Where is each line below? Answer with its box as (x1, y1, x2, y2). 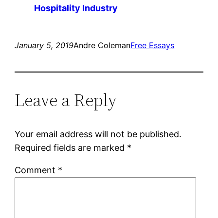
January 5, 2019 (15, 40, 74, 51)
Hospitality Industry (34, 3, 118, 14)
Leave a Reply (15, 88, 117, 112)
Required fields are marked (15, 143, 127, 153)
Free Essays (130, 40, 175, 51)
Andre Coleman (73, 40, 131, 51)
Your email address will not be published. (15, 129, 182, 140)
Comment (15, 165, 58, 176)
